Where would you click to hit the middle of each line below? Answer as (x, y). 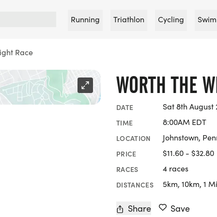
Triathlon (129, 19)
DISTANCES (135, 184)
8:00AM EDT (185, 122)
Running (85, 19)
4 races (176, 168)
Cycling (171, 19)
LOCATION (134, 138)
